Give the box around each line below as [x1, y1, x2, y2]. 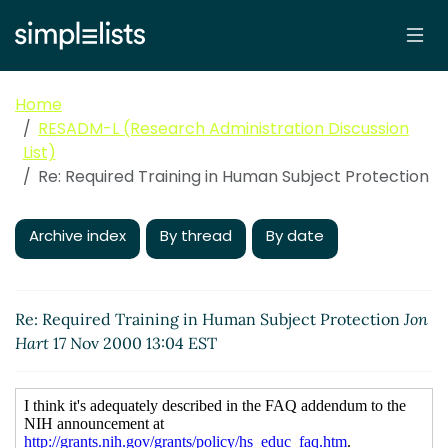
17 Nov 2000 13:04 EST [49, 333, 217, 354]
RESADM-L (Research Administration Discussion [38, 117, 409, 141]
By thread [160, 225, 232, 247]
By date [266, 225, 324, 247]
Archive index [29, 225, 126, 247]
